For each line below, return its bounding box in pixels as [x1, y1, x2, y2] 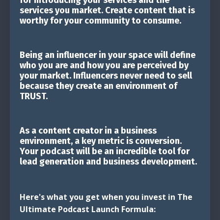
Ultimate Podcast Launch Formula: [20, 203, 156, 215]
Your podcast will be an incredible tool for [20, 145, 190, 157]
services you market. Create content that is [20, 4, 195, 16]
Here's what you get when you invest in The [20, 191, 192, 202]
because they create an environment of [20, 80, 177, 91]
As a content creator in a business [20, 125, 157, 136]
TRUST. [20, 90, 48, 102]
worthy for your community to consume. [20, 15, 183, 26]
